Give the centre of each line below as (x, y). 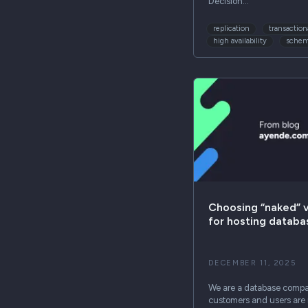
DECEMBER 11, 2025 (252, 263)
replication (232, 28)
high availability (240, 41)
